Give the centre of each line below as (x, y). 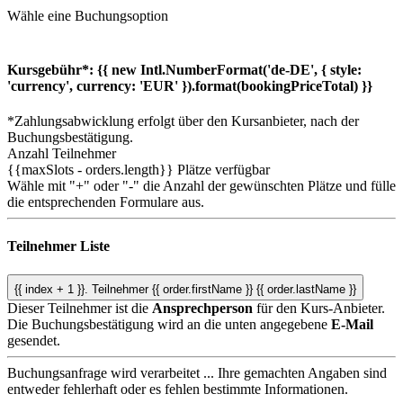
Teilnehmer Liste (58, 246)
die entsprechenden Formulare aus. (106, 202)
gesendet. (34, 340)
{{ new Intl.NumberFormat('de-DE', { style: (229, 69)
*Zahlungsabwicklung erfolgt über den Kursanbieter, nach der (183, 121)
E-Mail (352, 324)
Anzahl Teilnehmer (62, 154)
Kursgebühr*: (52, 69)
